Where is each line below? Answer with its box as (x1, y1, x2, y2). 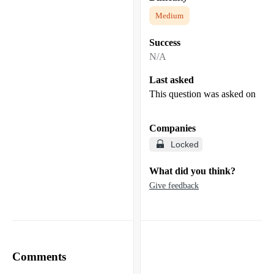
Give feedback (149, 180, 199, 190)
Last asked (149, 74, 194, 85)
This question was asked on (149, 88, 256, 99)
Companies (149, 122, 196, 133)
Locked (171, 139, 199, 149)
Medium (155, 10, 183, 20)
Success (149, 37, 180, 48)
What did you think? (149, 165, 235, 176)
